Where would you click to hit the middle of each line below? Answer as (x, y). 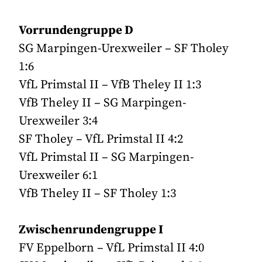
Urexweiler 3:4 (58, 121)
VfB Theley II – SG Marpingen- (103, 103)
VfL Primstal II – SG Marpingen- (106, 157)
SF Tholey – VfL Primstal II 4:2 (101, 139)
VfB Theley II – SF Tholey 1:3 (98, 193)
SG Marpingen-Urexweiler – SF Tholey (124, 48)
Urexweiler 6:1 (58, 175)
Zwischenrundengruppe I (91, 230)
